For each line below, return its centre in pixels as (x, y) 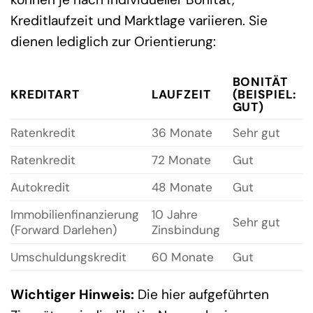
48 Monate (182, 187)
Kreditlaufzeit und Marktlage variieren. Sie (139, 20)
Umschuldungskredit (68, 257)
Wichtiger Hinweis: (72, 294)
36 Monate (182, 132)
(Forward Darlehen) (64, 230)
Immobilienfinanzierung (75, 214)
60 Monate (182, 257)
